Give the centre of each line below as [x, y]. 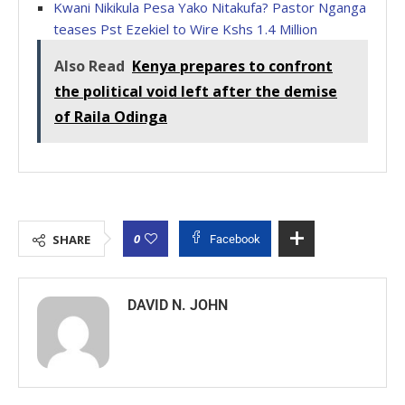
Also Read [89, 66]
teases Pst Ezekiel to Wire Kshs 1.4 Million [185, 29]
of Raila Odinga [111, 117]
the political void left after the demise [196, 92]
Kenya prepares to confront [232, 66]
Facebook [235, 240]
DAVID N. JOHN [178, 306]
